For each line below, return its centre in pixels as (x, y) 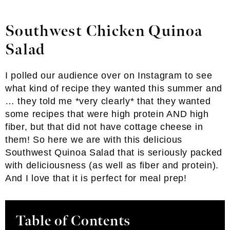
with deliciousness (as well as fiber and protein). (112, 165)
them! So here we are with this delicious (94, 140)
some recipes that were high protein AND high (107, 114)
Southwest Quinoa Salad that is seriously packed (114, 152)
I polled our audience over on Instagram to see (109, 75)
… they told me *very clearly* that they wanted (108, 101)
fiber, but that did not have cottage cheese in (104, 127)
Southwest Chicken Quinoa (104, 31)
